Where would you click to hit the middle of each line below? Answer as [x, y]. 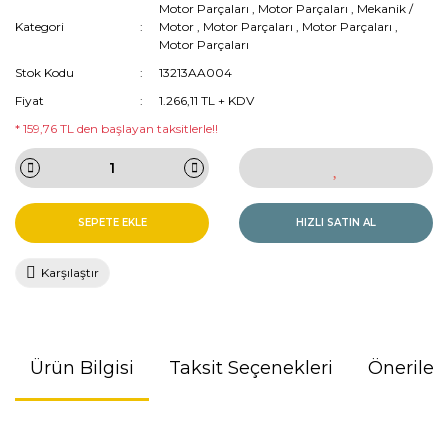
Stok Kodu [44, 72]
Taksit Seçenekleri [251, 367]
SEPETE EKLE [112, 223]
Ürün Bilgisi [82, 367]
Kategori [39, 26]
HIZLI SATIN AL [336, 223]
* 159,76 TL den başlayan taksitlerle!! [116, 128]
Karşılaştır [70, 272]
